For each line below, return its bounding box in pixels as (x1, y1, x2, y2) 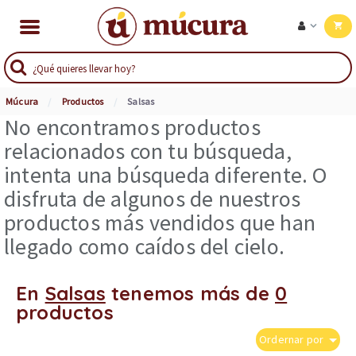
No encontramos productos (4, 113, 261, 142)
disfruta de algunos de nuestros (4, 184, 301, 214)
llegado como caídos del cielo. (4, 232, 285, 261)
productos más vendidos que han (4, 208, 316, 238)
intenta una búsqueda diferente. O (4, 161, 327, 190)
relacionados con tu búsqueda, (4, 137, 292, 166)
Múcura (6, 95, 39, 108)
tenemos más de (105, 281, 276, 306)
